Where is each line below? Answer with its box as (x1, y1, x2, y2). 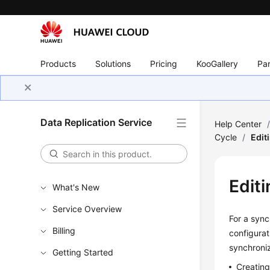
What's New (52, 182, 100, 192)
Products (40, 58, 77, 69)
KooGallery (196, 58, 239, 69)
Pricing (150, 58, 178, 69)
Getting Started (52, 247, 114, 257)
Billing (52, 225, 76, 236)
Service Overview (52, 204, 122, 214)
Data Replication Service (40, 116, 152, 128)
